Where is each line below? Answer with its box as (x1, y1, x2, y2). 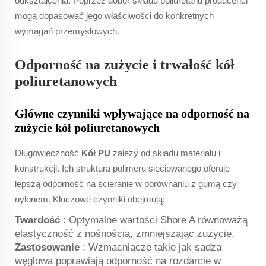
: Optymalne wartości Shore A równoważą (63, 214, 248, 226)
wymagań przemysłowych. (15, 26, 119, 36)
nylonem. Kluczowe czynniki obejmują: (15, 194, 165, 204)
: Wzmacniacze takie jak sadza (83, 241, 221, 253)
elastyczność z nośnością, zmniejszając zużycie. (15, 227, 235, 239)
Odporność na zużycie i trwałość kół (15, 56, 235, 72)
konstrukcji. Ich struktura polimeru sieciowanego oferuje (15, 163, 230, 173)
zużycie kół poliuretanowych (15, 121, 160, 134)
